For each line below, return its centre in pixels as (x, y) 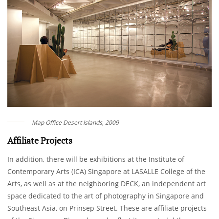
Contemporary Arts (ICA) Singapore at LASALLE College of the (106, 172)
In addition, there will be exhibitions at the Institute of (96, 159)
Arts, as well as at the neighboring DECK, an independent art (107, 184)
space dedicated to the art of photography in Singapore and (106, 196)
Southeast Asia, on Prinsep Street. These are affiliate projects (107, 208)
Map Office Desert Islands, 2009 (75, 123)
